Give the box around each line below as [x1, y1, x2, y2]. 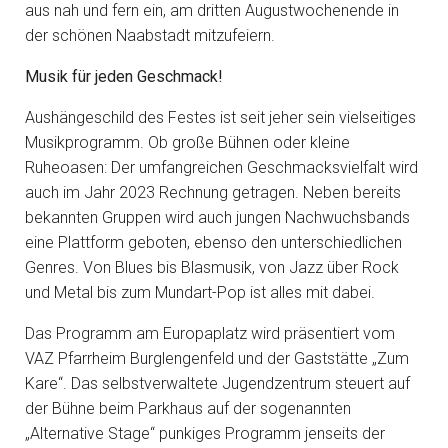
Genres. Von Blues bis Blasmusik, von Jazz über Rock [25, 258, 399, 277]
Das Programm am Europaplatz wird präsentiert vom [25, 324, 395, 343]
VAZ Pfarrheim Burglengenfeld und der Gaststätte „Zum [25, 349, 409, 368]
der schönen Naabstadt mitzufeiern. [25, 26, 275, 45]
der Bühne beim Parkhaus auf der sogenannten [25, 399, 351, 418]
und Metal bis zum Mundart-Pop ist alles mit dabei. [25, 283, 375, 302]
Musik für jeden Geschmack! [25, 67, 223, 86]
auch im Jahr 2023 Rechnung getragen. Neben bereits [25, 183, 401, 202]
